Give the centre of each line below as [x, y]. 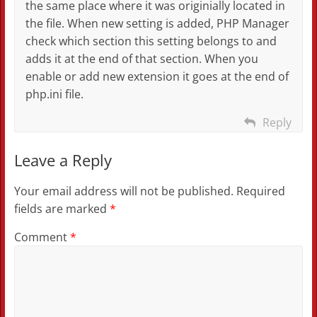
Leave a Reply [63, 160]
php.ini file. [54, 94]
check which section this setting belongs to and [151, 41]
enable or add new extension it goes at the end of [157, 77]
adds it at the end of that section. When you [142, 59]
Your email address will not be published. [123, 191]
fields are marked [62, 209]
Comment [42, 237]
